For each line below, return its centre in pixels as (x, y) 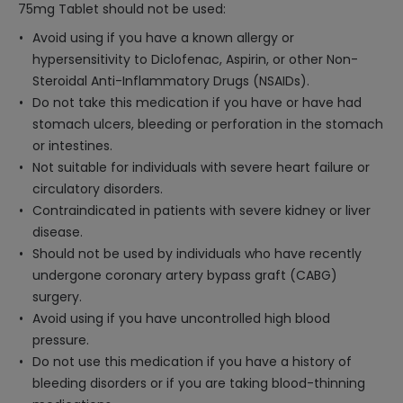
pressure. (61, 340)
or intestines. (72, 146)
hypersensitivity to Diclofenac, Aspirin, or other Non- (195, 59)
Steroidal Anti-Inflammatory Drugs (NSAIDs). (171, 81)
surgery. (57, 297)
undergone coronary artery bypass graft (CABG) (185, 275)
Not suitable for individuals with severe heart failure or (201, 167)
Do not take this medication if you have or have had (197, 103)
